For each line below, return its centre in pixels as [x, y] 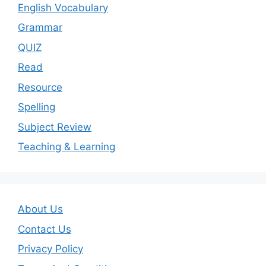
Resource [40, 87]
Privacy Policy [50, 249]
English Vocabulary [63, 7]
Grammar [40, 28]
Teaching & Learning [66, 147]
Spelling [37, 107]
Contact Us [45, 229]
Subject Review [55, 127]
